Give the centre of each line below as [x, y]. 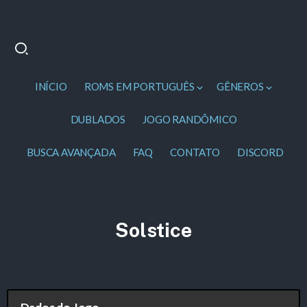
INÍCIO [51, 86]
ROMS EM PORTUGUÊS [139, 86]
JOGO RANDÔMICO [190, 119]
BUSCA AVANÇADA [71, 152]
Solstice [153, 230]
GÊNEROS [240, 86]
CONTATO [195, 152]
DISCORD [260, 152]
